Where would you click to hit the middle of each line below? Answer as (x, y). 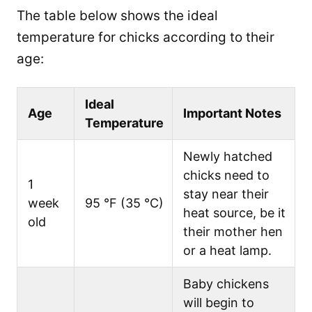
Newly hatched (228, 156)
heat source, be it (234, 212)
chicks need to (226, 175)
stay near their (226, 194)
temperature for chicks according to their (146, 37)
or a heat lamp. (227, 250)
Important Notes (232, 113)
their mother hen (233, 231)
